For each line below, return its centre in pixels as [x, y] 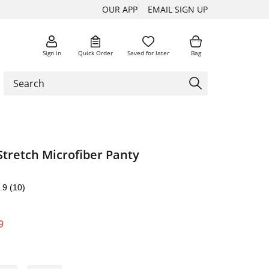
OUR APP [120, 9]
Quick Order [95, 53]
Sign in [52, 53]
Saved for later [148, 53]
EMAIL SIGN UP [178, 9]
